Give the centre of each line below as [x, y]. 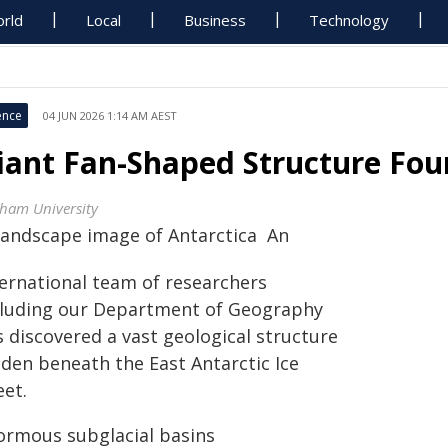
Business [215, 20]
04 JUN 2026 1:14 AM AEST [110, 115]
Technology [349, 20]
